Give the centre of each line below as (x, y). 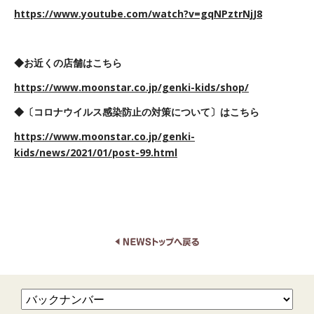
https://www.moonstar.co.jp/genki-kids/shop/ (131, 88)
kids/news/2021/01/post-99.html (96, 153)
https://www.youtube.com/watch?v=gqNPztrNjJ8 (138, 14)
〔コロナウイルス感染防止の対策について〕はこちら (142, 112)
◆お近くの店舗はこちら (68, 63)
